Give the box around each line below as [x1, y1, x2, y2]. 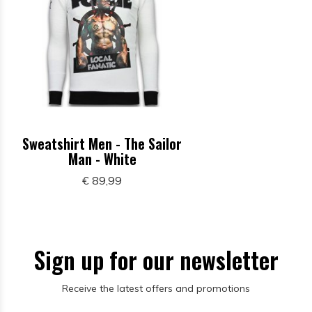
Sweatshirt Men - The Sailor [22, 133, 182, 154]
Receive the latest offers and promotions [62, 282, 250, 295]
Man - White [68, 148, 136, 169]
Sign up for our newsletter [33, 242, 279, 277]
